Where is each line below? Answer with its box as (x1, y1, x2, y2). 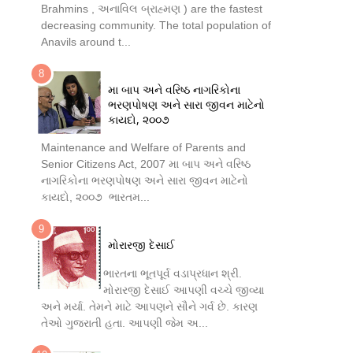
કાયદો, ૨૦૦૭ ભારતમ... (41, 191, 150, 204)
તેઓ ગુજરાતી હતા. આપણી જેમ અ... (41, 316, 208, 329)
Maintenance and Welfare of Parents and (41, 141, 246, 154)
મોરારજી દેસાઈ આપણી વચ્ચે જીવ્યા (103, 283, 264, 296)
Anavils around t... (41, 35, 131, 48)
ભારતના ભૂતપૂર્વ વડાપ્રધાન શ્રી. (103, 266, 242, 280)
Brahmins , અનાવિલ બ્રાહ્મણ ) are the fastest (41, 2, 262, 15)
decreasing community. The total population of (41, 18, 271, 32)
